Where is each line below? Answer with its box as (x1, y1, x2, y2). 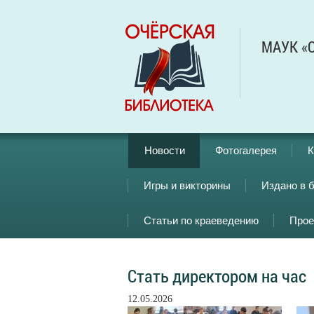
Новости (144, 144, 185, 156)
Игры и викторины (144, 179, 231, 191)
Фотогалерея (215, 144, 277, 156)
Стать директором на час (128, 264, 306, 287)
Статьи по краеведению (144, 214, 259, 226)
